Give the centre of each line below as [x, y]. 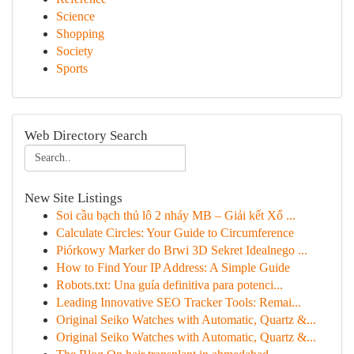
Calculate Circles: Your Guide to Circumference [175, 233]
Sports [72, 68]
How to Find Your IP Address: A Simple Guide [173, 267]
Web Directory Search [86, 136]
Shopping [80, 34]
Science [75, 16]
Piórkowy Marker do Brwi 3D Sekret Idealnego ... [182, 250]
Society [75, 51]
